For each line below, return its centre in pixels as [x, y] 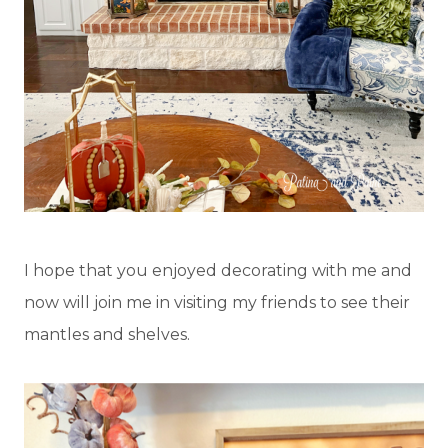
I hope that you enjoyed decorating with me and [218, 271]
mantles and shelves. [107, 335]
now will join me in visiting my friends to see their [217, 303]
